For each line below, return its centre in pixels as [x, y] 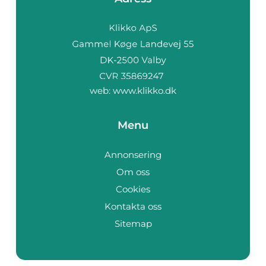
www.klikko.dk [145, 90]
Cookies [133, 189]
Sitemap [133, 223]
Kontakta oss [133, 206]
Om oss [133, 172]
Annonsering [133, 154]
